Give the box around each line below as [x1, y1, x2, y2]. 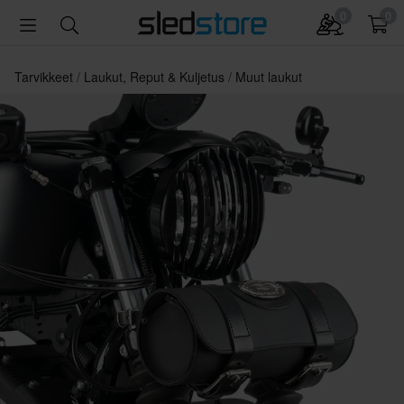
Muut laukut [235, 68, 302, 86]
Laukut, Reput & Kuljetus [84, 68, 228, 86]
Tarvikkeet [14, 68, 77, 86]
